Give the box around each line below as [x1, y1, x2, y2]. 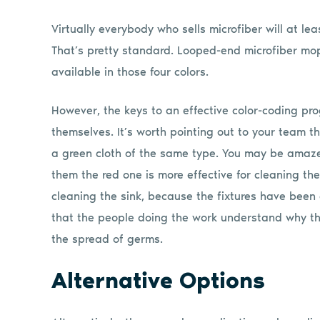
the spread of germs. [51, 232, 163, 246]
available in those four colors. [51, 65, 209, 79]
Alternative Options [51, 267, 265, 294]
